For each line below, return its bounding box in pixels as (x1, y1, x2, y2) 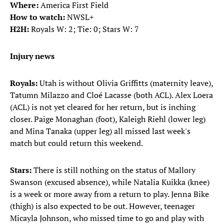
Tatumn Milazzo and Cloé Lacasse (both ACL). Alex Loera (10, 89, 213, 101)
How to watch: (10, 11, 67, 23)
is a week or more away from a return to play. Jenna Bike (10, 188, 209, 200)
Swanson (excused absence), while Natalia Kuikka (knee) (10, 176, 209, 188)
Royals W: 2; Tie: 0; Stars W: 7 (31, 23, 139, 35)
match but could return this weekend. (10, 137, 143, 149)
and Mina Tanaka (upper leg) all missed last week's (10, 125, 190, 137)
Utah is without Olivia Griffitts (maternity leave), (39, 77, 213, 89)
